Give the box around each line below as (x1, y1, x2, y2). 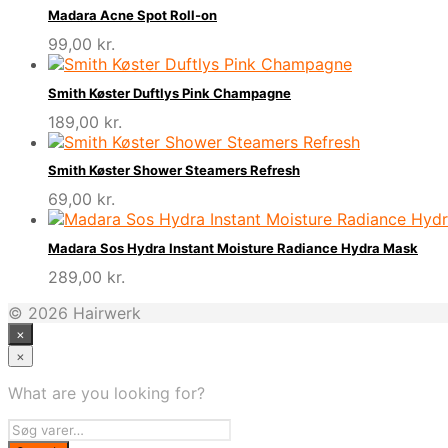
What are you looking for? (8, 382, 205, 403)
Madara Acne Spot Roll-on (48, 7, 217, 24)
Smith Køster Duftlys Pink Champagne (48, 84, 291, 101)
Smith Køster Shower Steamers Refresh (48, 162, 300, 179)
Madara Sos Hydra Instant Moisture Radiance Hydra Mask (48, 239, 418, 256)
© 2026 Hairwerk (8, 302, 141, 323)
